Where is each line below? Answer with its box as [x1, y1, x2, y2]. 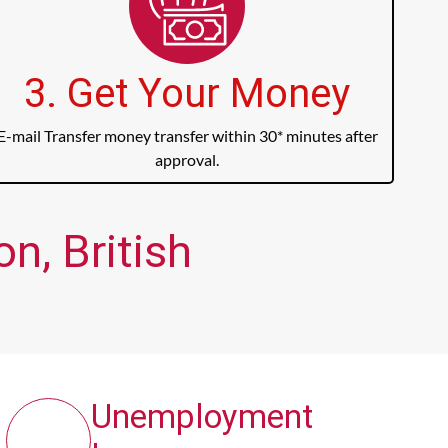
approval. [155, 150, 220, 170]
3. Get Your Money [24, 70, 351, 118]
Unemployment [90, 397, 313, 437]
